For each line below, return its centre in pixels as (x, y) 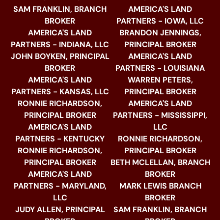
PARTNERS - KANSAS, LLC (60, 92)
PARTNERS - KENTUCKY (60, 139)
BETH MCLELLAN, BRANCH (160, 163)
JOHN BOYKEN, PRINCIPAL (60, 56)
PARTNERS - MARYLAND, (60, 186)
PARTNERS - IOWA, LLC (160, 21)
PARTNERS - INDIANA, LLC (60, 45)
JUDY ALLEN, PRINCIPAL (60, 210)
